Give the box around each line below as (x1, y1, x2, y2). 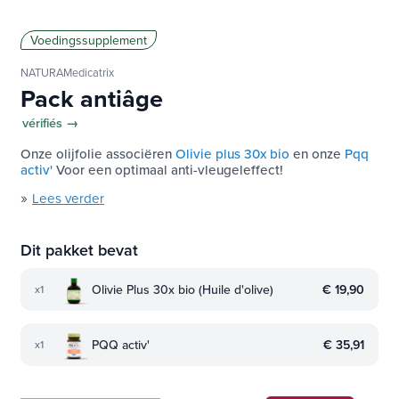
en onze (289, 143, 345, 163)
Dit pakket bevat (20, 238, 138, 261)
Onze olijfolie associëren (20, 143, 175, 163)
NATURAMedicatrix (20, 63, 114, 80)
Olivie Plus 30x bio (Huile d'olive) (92, 280, 273, 298)
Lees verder (32, 188, 104, 208)
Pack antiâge (20, 80, 163, 116)
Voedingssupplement (30, 30, 147, 49)
